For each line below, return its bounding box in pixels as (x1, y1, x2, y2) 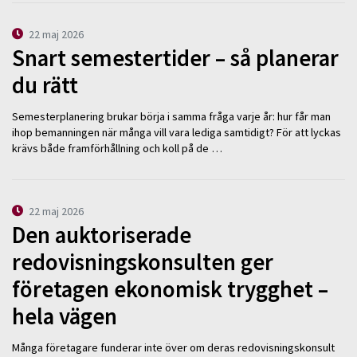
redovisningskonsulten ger (12, 248, 273, 277)
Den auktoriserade (12, 221, 191, 250)
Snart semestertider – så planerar (12, 44, 339, 73)
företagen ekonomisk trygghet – (12, 275, 328, 304)
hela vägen (12, 302, 117, 331)
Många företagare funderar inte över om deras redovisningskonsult (12, 339, 335, 355)
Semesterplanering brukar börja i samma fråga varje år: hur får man (12, 108, 331, 124)
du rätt (12, 71, 78, 100)
